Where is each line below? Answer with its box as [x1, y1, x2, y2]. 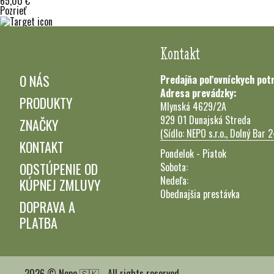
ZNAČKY [20, 115, 58, 135]
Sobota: [160, 160, 188, 175]
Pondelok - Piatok [160, 146, 226, 161]
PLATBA [20, 213, 57, 233]
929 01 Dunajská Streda [160, 113, 251, 128]
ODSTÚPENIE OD [20, 159, 98, 179]
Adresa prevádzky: [160, 86, 237, 101]
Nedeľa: [160, 173, 188, 188]
